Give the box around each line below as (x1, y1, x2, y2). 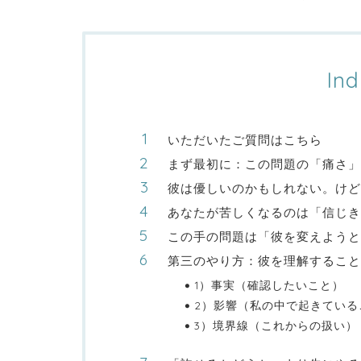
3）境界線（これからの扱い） (194, 317, 358, 332)
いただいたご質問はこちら (168, 131, 322, 147)
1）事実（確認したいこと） (194, 277, 344, 292)
